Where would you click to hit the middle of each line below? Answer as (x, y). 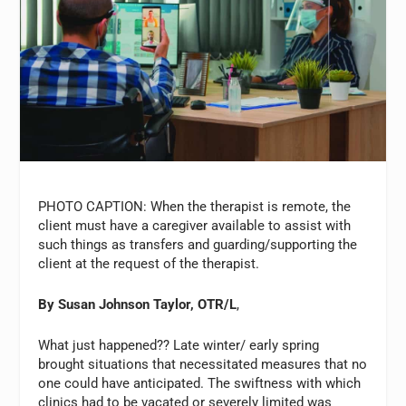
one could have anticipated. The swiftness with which (200, 383)
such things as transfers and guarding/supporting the (198, 244)
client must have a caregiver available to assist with (195, 225)
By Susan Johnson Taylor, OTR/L (138, 304)
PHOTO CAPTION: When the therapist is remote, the (195, 206)
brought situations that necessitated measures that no (203, 364)
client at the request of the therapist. (149, 263)
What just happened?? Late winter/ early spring (179, 345)
